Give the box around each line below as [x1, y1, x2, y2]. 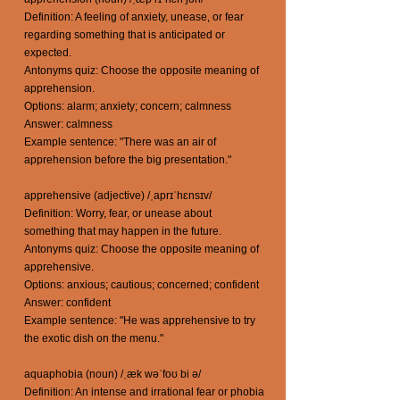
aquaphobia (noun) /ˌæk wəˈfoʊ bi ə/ [24, 368, 201, 380]
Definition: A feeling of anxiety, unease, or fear [24, 11, 244, 23]
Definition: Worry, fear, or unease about [24, 207, 212, 220]
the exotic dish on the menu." [24, 332, 163, 345]
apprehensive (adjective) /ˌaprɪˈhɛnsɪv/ [24, 189, 212, 202]
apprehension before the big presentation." [24, 154, 231, 166]
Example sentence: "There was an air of [24, 136, 216, 148]
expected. [24, 46, 71, 59]
